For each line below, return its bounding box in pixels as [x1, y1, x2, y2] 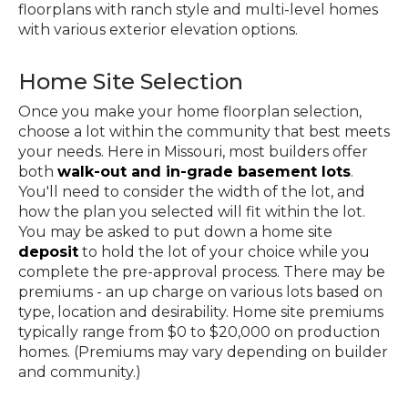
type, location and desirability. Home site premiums [18, 302, 383, 321]
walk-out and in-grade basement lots [57, 162, 351, 180]
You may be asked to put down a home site [18, 222, 332, 240]
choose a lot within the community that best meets [18, 122, 390, 140]
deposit [18, 242, 78, 260]
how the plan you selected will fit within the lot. [18, 202, 365, 220]
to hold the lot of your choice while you [78, 242, 370, 260]
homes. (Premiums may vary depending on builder [18, 342, 388, 361]
